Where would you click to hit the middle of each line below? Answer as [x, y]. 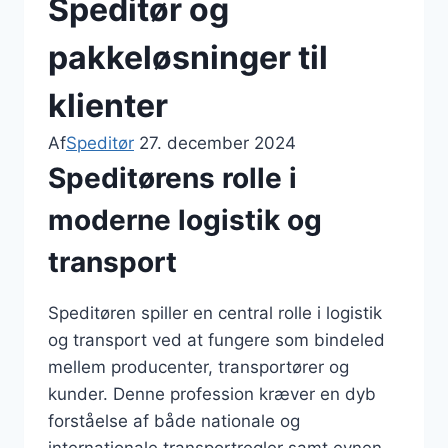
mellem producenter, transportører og [198, 366]
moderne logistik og [185, 219]
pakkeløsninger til [188, 57]
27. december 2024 [217, 142]
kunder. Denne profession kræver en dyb [212, 393]
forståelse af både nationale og [174, 420]
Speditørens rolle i [172, 177]
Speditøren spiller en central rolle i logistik [215, 312]
